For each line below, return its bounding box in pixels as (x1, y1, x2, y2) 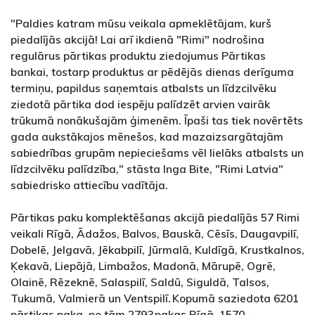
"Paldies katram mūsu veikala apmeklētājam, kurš (11, 16, 271, 31)
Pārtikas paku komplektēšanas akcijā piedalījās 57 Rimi (11, 210, 300, 225)
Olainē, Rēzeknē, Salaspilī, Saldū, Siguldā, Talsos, (11, 275, 269, 290)
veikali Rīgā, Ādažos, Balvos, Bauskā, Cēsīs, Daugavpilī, (11, 226, 299, 241)
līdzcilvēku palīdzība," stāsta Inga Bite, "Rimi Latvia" (11, 162, 283, 176)
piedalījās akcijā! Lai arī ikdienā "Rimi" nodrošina (11, 32, 264, 47)
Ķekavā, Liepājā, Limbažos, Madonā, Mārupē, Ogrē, (11, 259, 276, 274)
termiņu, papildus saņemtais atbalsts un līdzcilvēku (11, 81, 276, 96)
